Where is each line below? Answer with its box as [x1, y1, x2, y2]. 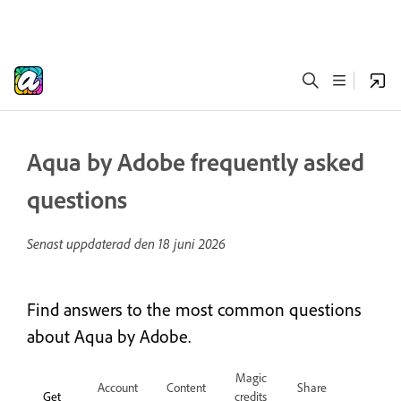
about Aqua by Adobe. [27, 325, 191, 347]
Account [98, 379, 138, 395]
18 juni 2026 [158, 235, 226, 252]
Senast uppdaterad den [27, 235, 158, 252]
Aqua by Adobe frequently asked [27, 146, 364, 177]
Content [166, 379, 206, 395]
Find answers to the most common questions [27, 298, 362, 320]
